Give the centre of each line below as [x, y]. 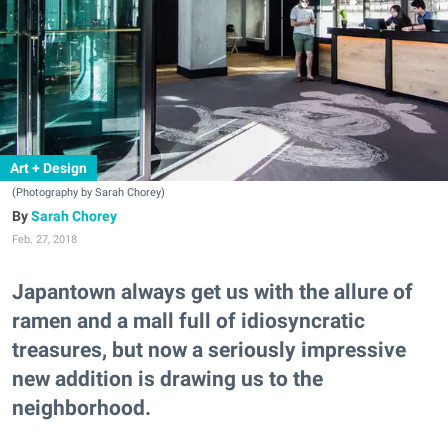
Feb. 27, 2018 [44, 239]
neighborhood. [81, 408]
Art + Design [48, 168]
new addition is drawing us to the [167, 379]
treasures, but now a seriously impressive [209, 350]
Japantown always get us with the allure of [212, 292]
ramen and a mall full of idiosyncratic [188, 321]
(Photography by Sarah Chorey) [88, 192]
